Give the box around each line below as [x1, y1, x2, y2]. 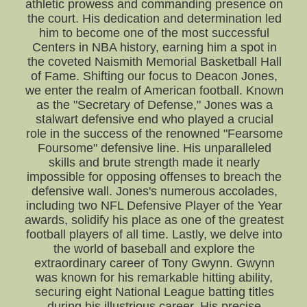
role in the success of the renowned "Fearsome [25, 127, 283, 140]
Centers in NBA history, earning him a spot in [32, 40, 277, 54]
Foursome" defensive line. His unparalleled [37, 141, 271, 155]
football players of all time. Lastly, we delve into [26, 228, 283, 241]
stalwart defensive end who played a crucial [35, 112, 273, 126]
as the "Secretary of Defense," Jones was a [36, 98, 273, 112]
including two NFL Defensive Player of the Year [26, 199, 283, 212]
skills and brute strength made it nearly [49, 156, 260, 169]
